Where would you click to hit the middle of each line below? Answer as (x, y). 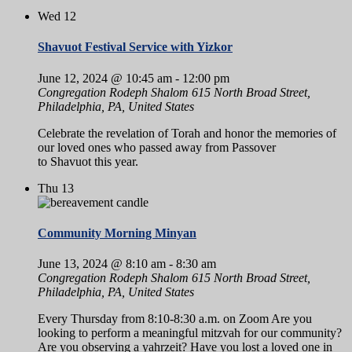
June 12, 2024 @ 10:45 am (105, 78)
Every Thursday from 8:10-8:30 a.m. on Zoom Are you (175, 319)
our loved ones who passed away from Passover (157, 147)
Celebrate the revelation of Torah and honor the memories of (187, 133)
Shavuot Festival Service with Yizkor (135, 47)
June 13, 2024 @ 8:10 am (102, 264)
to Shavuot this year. (88, 161)
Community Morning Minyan (117, 233)
